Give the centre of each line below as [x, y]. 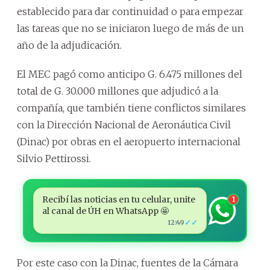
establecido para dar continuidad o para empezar [130, 11]
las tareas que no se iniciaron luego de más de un [130, 28]
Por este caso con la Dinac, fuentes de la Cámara [127, 263]
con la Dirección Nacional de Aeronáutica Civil [124, 125]
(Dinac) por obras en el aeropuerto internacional [129, 142]
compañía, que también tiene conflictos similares [131, 108]
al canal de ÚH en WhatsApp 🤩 [105, 211]
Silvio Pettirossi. [54, 159]
